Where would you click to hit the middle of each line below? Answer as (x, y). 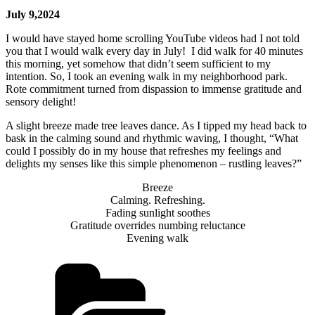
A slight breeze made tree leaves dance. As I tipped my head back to (156, 125)
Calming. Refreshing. (157, 200)
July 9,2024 (33, 14)
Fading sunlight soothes (157, 212)
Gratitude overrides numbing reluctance (157, 225)
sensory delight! (41, 101)
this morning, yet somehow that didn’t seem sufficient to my (138, 63)
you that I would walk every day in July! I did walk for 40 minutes (154, 51)
